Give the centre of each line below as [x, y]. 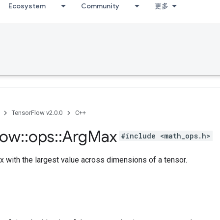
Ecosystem [27, 6]
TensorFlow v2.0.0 [37, 113]
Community [100, 6]
